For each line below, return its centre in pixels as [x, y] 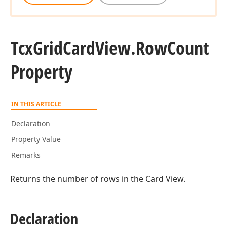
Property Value [36, 139]
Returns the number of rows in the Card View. [98, 179]
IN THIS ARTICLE [36, 104]
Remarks [26, 155]
